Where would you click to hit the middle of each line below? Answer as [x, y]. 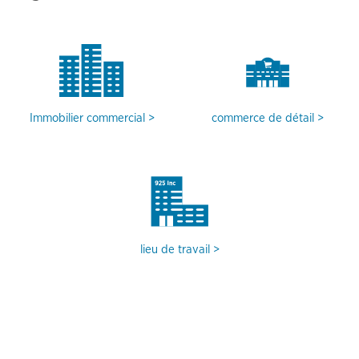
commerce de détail [262, 118]
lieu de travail [175, 250]
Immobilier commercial [87, 118]
